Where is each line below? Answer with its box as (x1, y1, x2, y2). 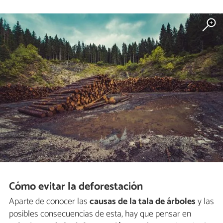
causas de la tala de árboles (88, 194, 196, 210)
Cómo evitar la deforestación (9, 177, 143, 196)
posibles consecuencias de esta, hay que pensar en (9, 207, 191, 222)
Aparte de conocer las (9, 194, 88, 210)
